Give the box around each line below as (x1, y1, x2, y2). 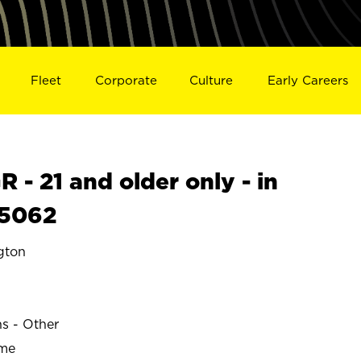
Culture (189, 73, 234, 87)
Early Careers (268, 73, 349, 87)
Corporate (94, 73, 157, 87)
